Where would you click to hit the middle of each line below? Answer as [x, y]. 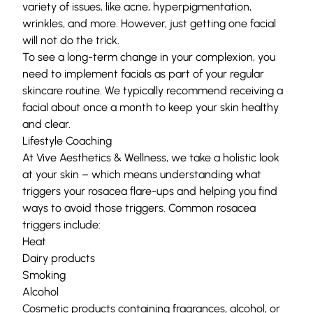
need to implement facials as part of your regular [143, 73]
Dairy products [59, 258]
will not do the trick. [71, 40]
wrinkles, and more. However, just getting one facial [149, 23]
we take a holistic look [224, 157]
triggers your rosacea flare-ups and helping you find [150, 191]
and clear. [46, 124]
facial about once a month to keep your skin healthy [151, 107]
